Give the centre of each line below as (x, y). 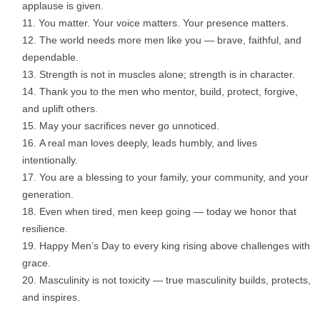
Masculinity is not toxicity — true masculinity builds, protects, (175, 280)
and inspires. (51, 297)
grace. (36, 263)
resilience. (45, 229)
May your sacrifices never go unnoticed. (129, 126)
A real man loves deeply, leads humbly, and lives (148, 143)
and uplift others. (60, 109)
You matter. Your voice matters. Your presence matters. (164, 23)
